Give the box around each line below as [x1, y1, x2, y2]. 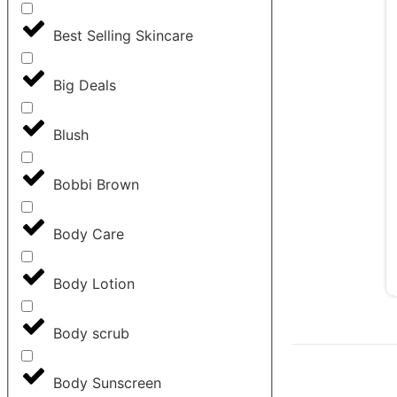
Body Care [53, 225, 124, 244]
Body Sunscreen [53, 374, 161, 393]
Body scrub [53, 324, 129, 343]
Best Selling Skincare [53, 27, 193, 45]
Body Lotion [53, 275, 135, 293]
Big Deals [53, 76, 116, 95]
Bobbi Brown [53, 175, 139, 194]
